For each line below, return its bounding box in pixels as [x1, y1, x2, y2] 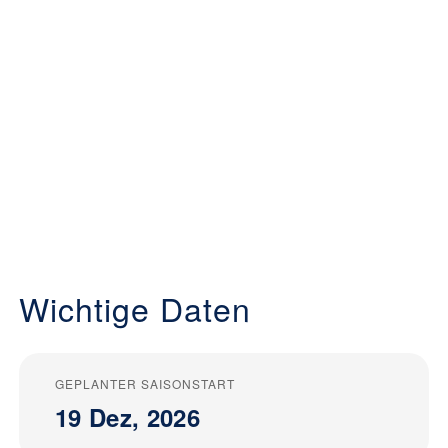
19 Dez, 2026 [55, 399, 200, 434]
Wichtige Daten [19, 284, 251, 331]
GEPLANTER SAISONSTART [55, 374, 235, 392]
